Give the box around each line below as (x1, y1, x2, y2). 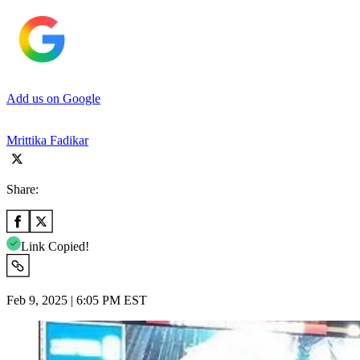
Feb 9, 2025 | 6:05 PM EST (6, 292, 147, 307)
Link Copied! (21, 239, 89, 253)
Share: (6, 182, 39, 196)
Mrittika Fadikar (6, 133, 88, 147)
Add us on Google (6, 91, 100, 105)
